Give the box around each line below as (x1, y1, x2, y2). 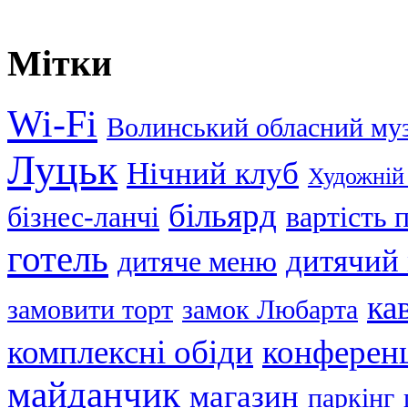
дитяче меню (117, 244, 277, 278)
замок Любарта (182, 294, 358, 324)
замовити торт (7, 294, 173, 324)
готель (7, 237, 108, 280)
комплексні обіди (7, 332, 253, 371)
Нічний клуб (127, 155, 299, 191)
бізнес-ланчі (7, 199, 159, 233)
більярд (168, 196, 277, 234)
